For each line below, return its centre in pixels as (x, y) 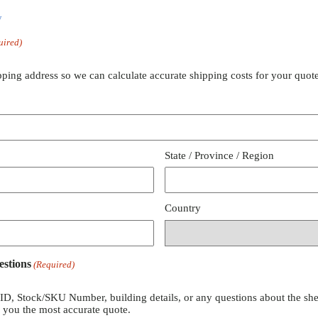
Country (182, 208)
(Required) (54, 264)
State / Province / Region (219, 155)
